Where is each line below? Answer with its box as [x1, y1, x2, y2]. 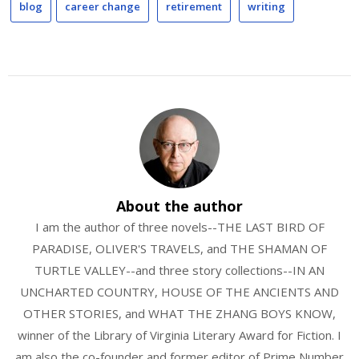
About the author [116, 196, 243, 216]
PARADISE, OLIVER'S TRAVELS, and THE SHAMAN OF [32, 240, 327, 256]
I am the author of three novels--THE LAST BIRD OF [34, 218, 325, 235]
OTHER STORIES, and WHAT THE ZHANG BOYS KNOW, [23, 305, 336, 321]
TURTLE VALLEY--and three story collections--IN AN [34, 261, 325, 278]
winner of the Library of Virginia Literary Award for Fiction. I [18, 326, 341, 343]
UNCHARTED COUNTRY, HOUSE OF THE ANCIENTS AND [20, 283, 339, 300]
